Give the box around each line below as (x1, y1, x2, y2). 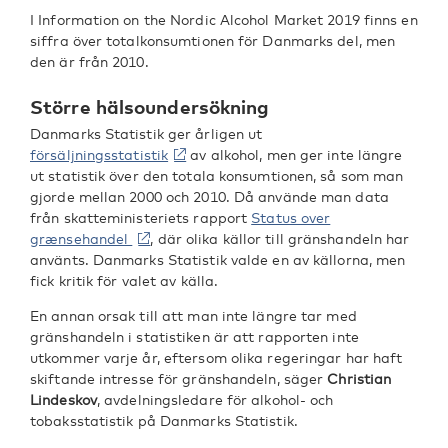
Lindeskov (30, 391, 97, 408)
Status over (251, 209, 331, 226)
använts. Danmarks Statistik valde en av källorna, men (30, 251, 406, 268)
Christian (327, 370, 392, 387)
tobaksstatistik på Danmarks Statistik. (30, 412, 298, 429)
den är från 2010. (30, 53, 149, 70)
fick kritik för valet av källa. (30, 272, 219, 289)
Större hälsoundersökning (30, 95, 270, 118)
